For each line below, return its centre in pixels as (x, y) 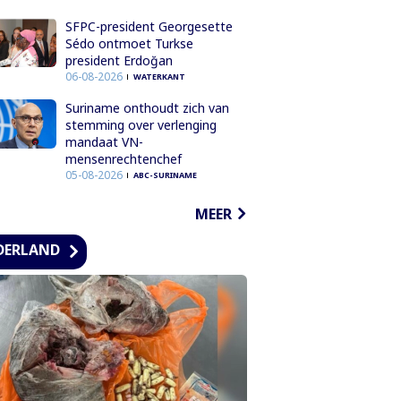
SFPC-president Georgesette (149, 26)
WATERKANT (159, 76)
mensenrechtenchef (123, 158)
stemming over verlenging (141, 124)
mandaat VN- (104, 141)
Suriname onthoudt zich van (147, 107)
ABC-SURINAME (165, 175)
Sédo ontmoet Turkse (129, 43)
